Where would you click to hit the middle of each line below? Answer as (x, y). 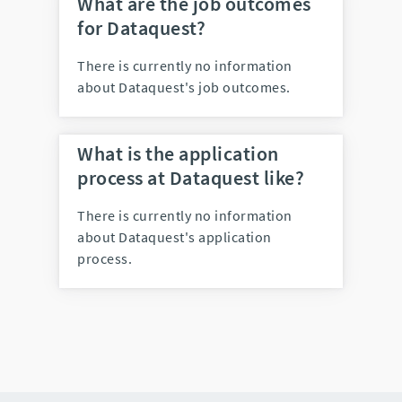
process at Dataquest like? (191, 177)
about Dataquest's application (175, 236)
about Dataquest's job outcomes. (184, 87)
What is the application (178, 153)
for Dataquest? (141, 27)
